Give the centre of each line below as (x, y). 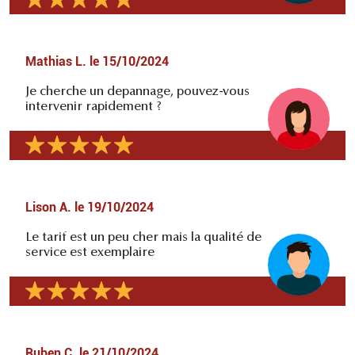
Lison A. (48, 207)
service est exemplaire (90, 252)
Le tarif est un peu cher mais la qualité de (143, 237)
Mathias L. (56, 61)
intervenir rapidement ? (94, 107)
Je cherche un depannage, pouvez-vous (137, 92)
